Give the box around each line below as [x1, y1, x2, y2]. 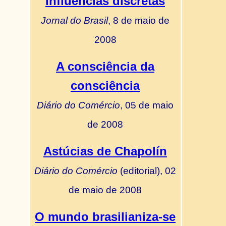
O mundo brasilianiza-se [35, 210, 176, 223]
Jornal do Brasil [41, 15, 108, 26]
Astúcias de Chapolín [43, 144, 167, 158]
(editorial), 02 [118, 165, 176, 176]
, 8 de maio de [108, 15, 169, 26]
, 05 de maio [120, 99, 174, 110]
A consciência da [56, 60, 154, 73]
